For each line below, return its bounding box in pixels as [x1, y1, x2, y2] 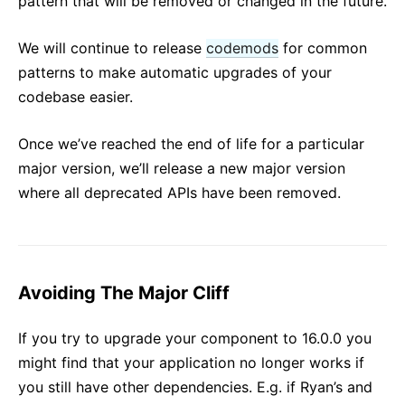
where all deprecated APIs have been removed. [18, 183, 341, 202]
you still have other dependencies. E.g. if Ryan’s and [18, 377, 372, 396]
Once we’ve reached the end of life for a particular [18, 134, 364, 153]
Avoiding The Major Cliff [18, 281, 230, 304]
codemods [206, 38, 278, 57]
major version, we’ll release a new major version [18, 158, 345, 177]
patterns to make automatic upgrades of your [18, 62, 332, 81]
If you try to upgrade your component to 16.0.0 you [18, 328, 372, 347]
